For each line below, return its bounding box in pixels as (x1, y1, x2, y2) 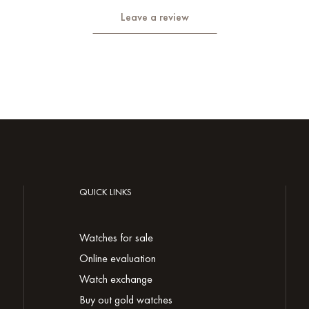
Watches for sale (79, 230, 153, 245)
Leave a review (120, 10, 189, 24)
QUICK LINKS (79, 186, 132, 198)
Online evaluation (79, 251, 156, 266)
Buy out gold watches (79, 292, 172, 307)
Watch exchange (79, 272, 152, 286)
